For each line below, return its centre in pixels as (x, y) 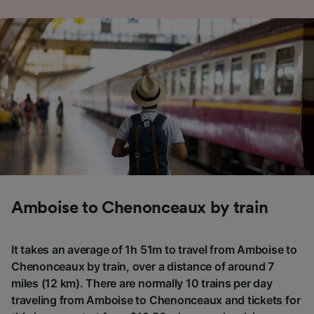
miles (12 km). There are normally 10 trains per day (142, 283)
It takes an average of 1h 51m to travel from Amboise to (154, 249)
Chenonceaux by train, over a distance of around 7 (143, 266)
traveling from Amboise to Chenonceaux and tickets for (156, 300)
